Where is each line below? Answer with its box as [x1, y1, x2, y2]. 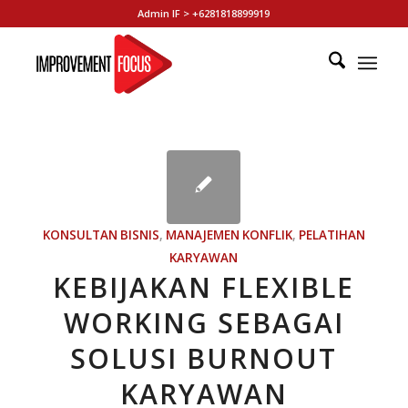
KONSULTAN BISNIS [42, 227, 159, 243]
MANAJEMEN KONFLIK [165, 227, 292, 243]
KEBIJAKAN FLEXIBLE [53, 269, 355, 306]
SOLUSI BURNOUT [70, 340, 338, 377]
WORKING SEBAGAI [63, 304, 344, 342]
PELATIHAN [298, 227, 365, 243]
